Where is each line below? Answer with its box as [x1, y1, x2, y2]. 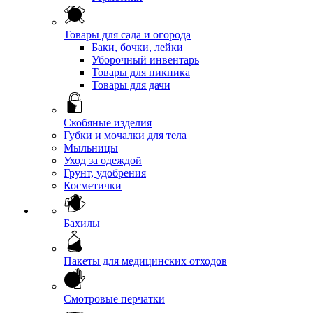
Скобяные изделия [64, 117, 152, 129]
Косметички [64, 180, 122, 191]
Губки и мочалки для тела [64, 129, 187, 141]
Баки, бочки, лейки [92, 41, 183, 53]
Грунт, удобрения [64, 167, 146, 179]
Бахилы [64, 217, 100, 229]
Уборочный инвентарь [92, 54, 199, 66]
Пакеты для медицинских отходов [64, 255, 227, 267]
